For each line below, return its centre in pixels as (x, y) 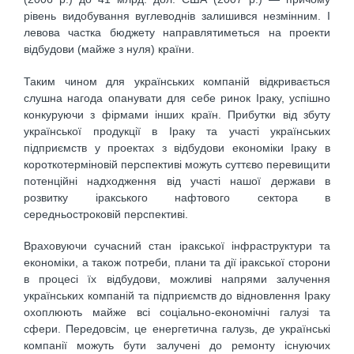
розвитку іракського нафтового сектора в (177, 197)
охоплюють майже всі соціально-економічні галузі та (177, 313)
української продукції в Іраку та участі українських (177, 131)
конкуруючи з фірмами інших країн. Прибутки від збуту (177, 114)
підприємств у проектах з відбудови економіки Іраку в (177, 147)
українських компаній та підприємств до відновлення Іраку (177, 296)
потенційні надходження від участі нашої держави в (177, 181)
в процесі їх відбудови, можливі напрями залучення (177, 279)
